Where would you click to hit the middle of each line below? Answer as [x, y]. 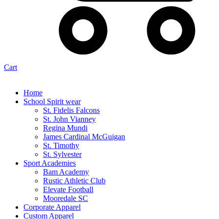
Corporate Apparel [52, 207]
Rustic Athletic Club [74, 180]
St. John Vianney [69, 119]
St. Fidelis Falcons [71, 110]
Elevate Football [68, 189]
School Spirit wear [52, 101]
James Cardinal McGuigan [84, 136]
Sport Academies [50, 163]
